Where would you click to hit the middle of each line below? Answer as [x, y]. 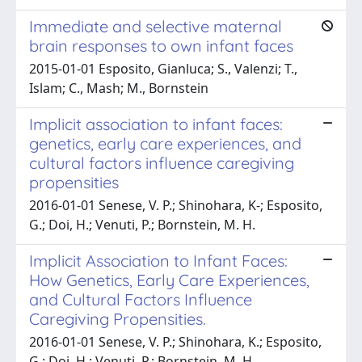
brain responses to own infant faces [161, 45]
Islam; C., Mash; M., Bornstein [119, 88]
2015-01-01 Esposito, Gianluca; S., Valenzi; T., [163, 68]
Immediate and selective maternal [156, 26]
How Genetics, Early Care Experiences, [169, 280]
